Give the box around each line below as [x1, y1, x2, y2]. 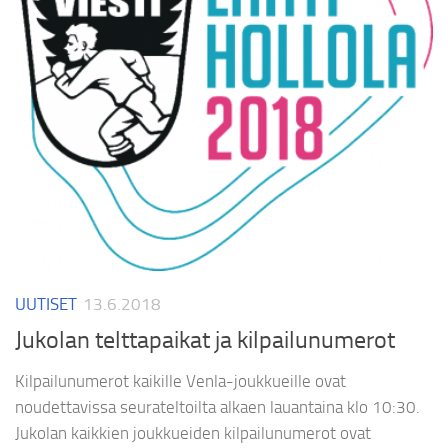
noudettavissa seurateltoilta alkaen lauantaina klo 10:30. [15, 397, 420, 418]
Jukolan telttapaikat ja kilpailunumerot [15, 326, 395, 355]
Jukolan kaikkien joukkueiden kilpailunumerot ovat [15, 423, 371, 444]
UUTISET [15, 294, 77, 315]
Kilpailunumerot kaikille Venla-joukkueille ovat [15, 371, 346, 392]
